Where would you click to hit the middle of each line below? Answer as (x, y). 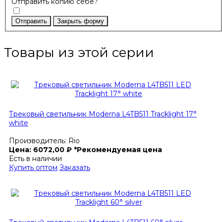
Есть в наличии (35, 159)
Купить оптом (33, 168)
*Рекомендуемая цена (118, 150)
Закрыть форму (80, 21)
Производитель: (39, 141)
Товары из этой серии (79, 52)
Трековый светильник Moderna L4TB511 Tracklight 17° (103, 114)
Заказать (75, 168)
